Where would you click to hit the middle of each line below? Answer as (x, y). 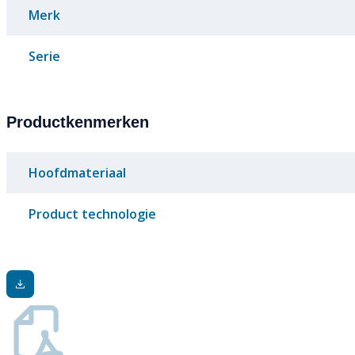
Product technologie (92, 214)
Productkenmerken (78, 122)
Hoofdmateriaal (77, 173)
